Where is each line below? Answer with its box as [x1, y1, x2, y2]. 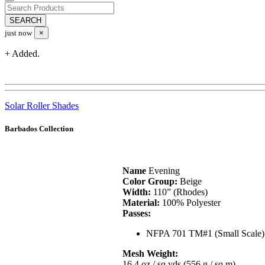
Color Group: [122, 176, 178, 187]
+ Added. [5, 48, 40, 59]
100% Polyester [160, 198, 221, 208]
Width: [122, 187, 151, 198]
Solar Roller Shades [5, 100, 79, 111]
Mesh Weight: [122, 248, 179, 259]
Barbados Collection [5, 124, 73, 133]
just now [5, 28, 32, 37]
